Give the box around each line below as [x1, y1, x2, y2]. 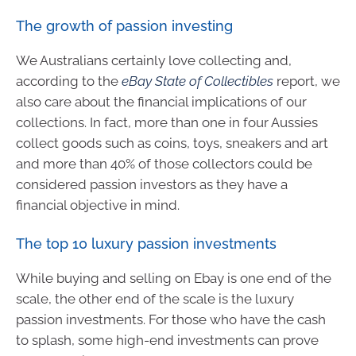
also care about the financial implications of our [16, 93, 307, 110]
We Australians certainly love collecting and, [16, 52, 292, 68]
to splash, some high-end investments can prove [16, 332, 319, 348]
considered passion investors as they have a [16, 176, 288, 192]
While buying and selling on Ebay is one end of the [16, 270, 331, 286]
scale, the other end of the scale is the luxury [16, 291, 294, 307]
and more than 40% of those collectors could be [16, 155, 312, 172]
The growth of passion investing [16, 17, 233, 34]
